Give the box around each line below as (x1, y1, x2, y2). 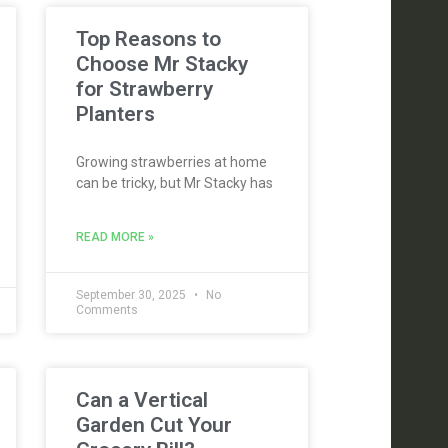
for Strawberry (75, 77, 213, 101)
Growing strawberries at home (75, 154, 267, 170)
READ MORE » (75, 230, 154, 244)
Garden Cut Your (75, 413, 232, 437)
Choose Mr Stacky (75, 52, 248, 76)
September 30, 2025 (75, 288, 189, 302)
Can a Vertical (75, 388, 208, 412)
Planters (75, 102, 155, 126)
